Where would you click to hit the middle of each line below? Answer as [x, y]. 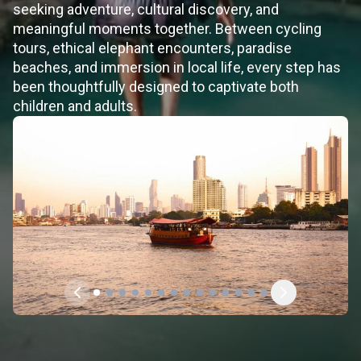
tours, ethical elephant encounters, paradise [152, 48]
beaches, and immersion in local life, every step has [177, 67]
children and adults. [75, 106]
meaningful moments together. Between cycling [167, 29]
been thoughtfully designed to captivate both [156, 87]
